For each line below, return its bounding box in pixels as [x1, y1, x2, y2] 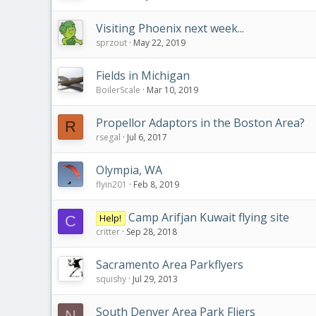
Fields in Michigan [96, 68, 190, 83]
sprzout [96, 37, 127, 49]
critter [96, 226, 120, 238]
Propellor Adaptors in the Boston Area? [96, 115, 305, 130]
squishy [96, 273, 126, 285]
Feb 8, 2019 [133, 178, 179, 190]
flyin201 [96, 178, 127, 190]
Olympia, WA [96, 162, 162, 178]
